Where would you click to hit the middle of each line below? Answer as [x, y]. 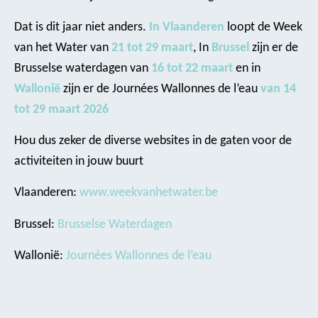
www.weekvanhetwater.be [149, 193]
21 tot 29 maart [152, 48]
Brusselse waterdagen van [83, 68]
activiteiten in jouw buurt [79, 162]
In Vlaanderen [187, 27]
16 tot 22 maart [192, 68]
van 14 [278, 89]
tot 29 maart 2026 [61, 109]
